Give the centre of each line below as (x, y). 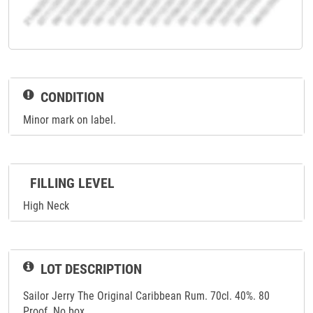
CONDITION (72, 97)
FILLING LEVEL (72, 183)
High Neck (46, 206)
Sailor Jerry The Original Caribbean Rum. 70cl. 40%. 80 (146, 296)
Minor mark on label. (70, 120)
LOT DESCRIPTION (91, 269)
